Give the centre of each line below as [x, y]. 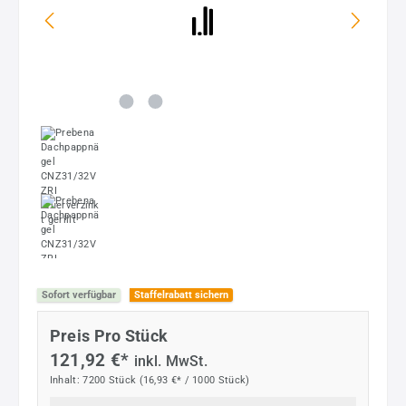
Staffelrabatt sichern [181, 295]
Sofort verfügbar [79, 295]
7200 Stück [111, 380]
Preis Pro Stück [109, 335]
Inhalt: [66, 380]
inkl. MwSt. [171, 361]
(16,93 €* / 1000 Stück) [194, 380]
